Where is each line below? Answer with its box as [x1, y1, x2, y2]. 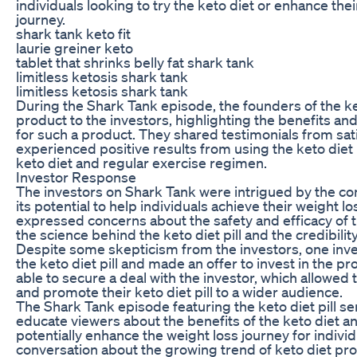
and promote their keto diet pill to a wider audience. [16, 282, 343, 300]
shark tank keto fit [16, 24, 131, 42]
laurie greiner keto [16, 38, 133, 57]
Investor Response [16, 167, 136, 186]
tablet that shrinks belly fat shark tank [16, 53, 254, 71]
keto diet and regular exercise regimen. [16, 153, 267, 171]
